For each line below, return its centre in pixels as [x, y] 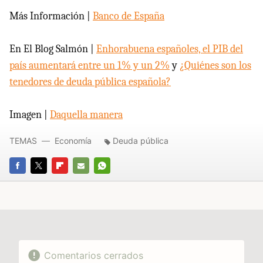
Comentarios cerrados [93, 255]
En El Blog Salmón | [53, 49]
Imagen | [30, 115]
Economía [73, 141]
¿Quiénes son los [215, 66]
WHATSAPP [116, 182]
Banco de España [129, 16]
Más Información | [51, 16]
